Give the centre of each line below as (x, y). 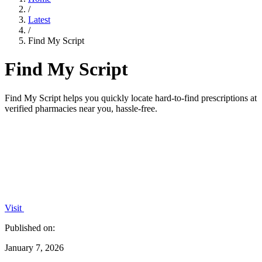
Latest (39, 20)
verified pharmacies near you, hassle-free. (81, 108)
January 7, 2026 (34, 247)
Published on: (30, 227)
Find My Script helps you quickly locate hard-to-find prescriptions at (131, 98)
